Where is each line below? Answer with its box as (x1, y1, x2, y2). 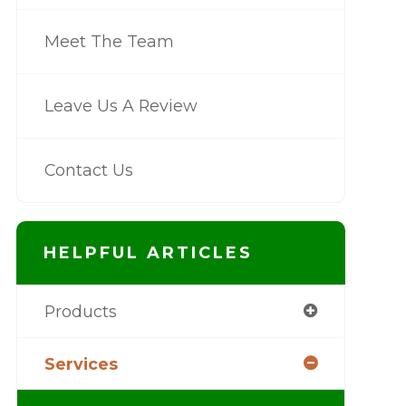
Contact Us (43, 160, 133, 179)
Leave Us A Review (43, 96, 198, 115)
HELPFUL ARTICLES (43, 243, 253, 263)
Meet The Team (43, 32, 174, 51)
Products (43, 302, 117, 321)
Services (43, 354, 118, 373)
